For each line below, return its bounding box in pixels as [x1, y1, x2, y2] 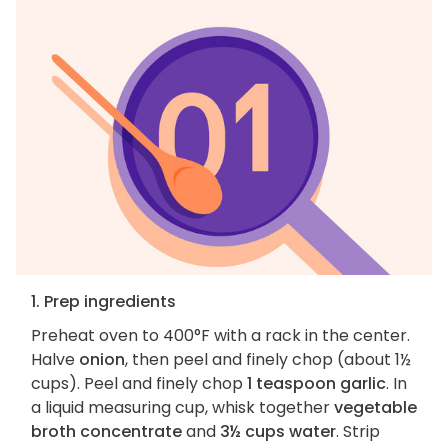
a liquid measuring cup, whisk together [31, 396, 334, 420]
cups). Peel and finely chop [31, 372, 247, 396]
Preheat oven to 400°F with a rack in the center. [31, 324, 410, 348]
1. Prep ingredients [31, 290, 176, 314]
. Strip [336, 420, 380, 444]
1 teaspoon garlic [247, 372, 386, 396]
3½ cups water [220, 420, 336, 444]
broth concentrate [31, 420, 182, 444]
